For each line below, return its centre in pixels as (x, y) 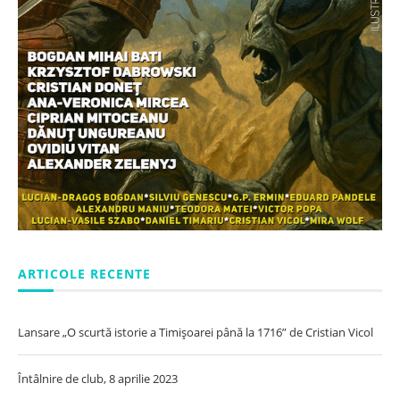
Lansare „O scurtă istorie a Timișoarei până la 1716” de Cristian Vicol (196, 332)
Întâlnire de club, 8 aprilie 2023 (98, 378)
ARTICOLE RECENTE (84, 273)
